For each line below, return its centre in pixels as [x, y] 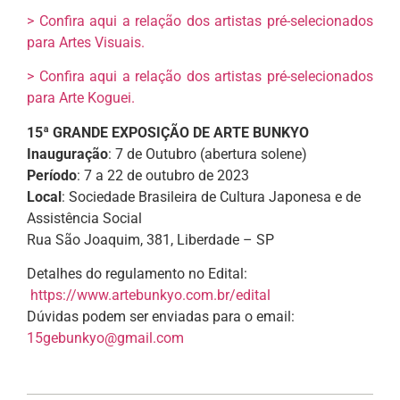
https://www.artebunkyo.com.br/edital [150, 296]
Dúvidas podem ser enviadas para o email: [161, 317]
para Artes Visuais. [86, 42]
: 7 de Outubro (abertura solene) [208, 154]
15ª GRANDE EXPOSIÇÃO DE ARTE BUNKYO [168, 132]
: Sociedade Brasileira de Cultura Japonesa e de [211, 196]
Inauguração [67, 154]
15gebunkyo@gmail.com [105, 338]
